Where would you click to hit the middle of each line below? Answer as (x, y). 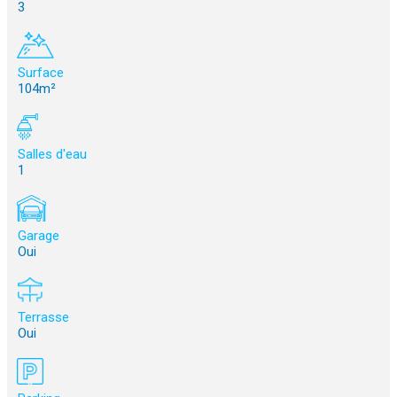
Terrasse (42, 318)
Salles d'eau (51, 155)
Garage (37, 236)
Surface (39, 73)
